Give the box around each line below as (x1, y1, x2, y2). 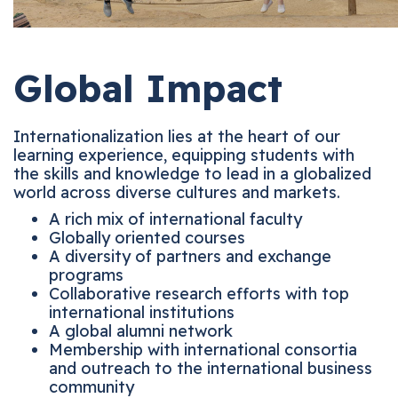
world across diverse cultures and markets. (27, 181, 358, 203)
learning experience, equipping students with (27, 144, 368, 165)
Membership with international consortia (62, 338, 370, 360)
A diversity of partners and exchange (62, 245, 345, 267)
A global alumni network (62, 320, 246, 341)
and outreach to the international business (62, 357, 386, 378)
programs (62, 264, 137, 285)
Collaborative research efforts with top (62, 283, 362, 304)
